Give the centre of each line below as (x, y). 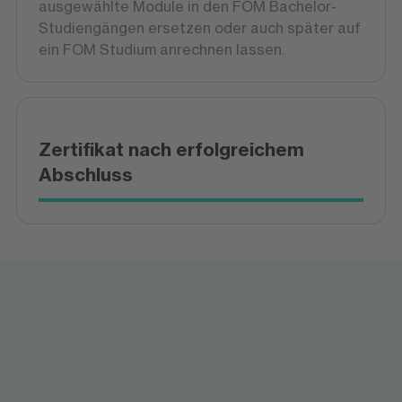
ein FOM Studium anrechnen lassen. (161, 49)
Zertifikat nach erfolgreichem (171, 149)
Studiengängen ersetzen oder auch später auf (199, 28)
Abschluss (85, 175)
